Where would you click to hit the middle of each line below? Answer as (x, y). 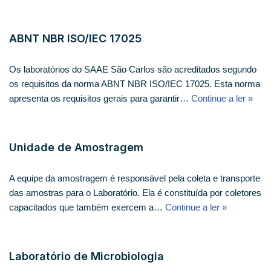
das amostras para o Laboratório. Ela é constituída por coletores (135, 192)
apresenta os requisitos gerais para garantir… (100, 98)
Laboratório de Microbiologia (87, 256)
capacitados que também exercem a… (87, 207)
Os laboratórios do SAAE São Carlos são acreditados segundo (133, 69)
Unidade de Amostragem (76, 147)
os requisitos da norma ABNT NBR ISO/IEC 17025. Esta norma (135, 83)
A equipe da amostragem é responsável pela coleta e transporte (135, 178)
